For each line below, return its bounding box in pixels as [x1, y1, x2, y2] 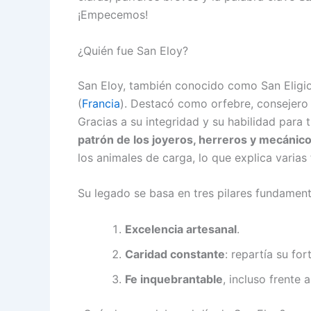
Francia [82, 96, 120, 110]
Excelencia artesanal [125, 221, 237, 236]
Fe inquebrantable [125, 271, 223, 286]
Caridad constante [125, 246, 225, 261]
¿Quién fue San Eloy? [78, 43, 188, 58]
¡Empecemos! [78, 8, 148, 22]
